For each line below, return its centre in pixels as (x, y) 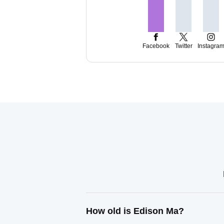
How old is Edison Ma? (135, 211)
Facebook (156, 46)
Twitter (183, 46)
